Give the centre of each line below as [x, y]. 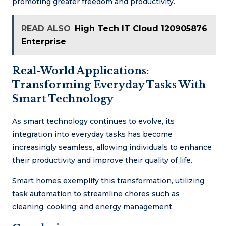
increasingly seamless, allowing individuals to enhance [112, 147]
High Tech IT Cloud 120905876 [141, 28]
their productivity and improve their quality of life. [102, 160]
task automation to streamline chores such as [96, 193]
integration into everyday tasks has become [92, 134]
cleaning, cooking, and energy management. [93, 207]
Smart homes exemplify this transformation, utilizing [108, 180]
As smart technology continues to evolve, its [93, 121]
